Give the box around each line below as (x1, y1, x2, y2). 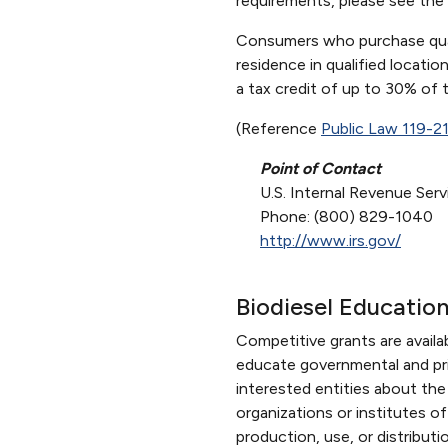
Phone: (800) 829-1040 (260, 206, 433, 226)
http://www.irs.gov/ (260, 230, 401, 250)
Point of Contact (260, 158, 381, 178)
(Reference (236, 118, 321, 138)
